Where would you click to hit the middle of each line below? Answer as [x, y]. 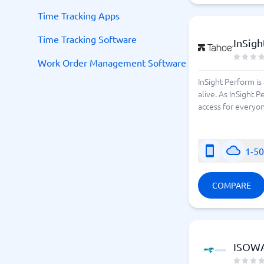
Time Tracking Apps [79, 15]
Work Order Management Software [112, 62]
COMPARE [232, 185]
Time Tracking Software [87, 39]
